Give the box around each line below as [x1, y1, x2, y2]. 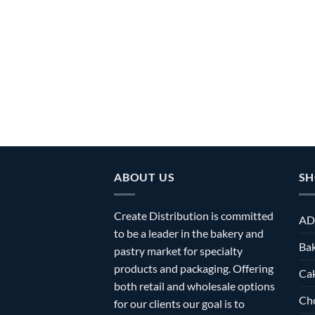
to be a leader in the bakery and [114, 226, 264, 240]
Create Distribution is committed [114, 208, 274, 222]
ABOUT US [114, 170, 175, 184]
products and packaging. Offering [114, 261, 274, 275]
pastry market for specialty [114, 243, 243, 257]
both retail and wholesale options [114, 278, 275, 292]
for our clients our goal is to [114, 296, 245, 310]
